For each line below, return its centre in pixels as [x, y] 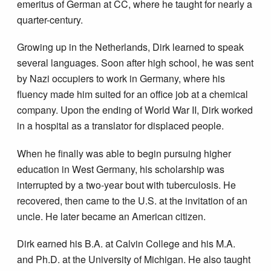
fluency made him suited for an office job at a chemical [133, 94]
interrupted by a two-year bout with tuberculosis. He [127, 184]
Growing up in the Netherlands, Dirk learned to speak [131, 47]
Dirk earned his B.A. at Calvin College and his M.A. [126, 244]
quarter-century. [50, 19]
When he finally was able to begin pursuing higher [124, 153]
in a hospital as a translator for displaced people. [121, 126]
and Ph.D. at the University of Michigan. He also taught [134, 260]
